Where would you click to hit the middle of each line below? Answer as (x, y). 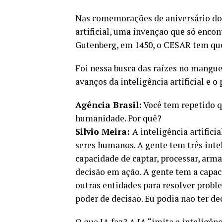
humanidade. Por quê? (119, 118)
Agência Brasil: (109, 105)
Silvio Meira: (104, 131)
